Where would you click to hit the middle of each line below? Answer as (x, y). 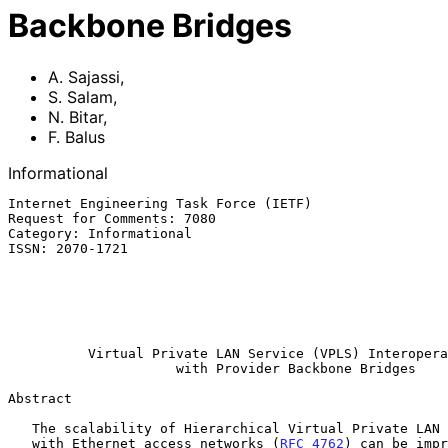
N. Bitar (75, 116)
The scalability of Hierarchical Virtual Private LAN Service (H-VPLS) (20, 428)
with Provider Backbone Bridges (296, 368)
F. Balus (76, 136)
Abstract (40, 398)
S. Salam (80, 96)
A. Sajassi (84, 76)
